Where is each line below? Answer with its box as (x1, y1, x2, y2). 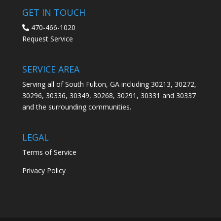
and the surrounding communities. (22, 102, 131, 111)
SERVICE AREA (22, 63, 79, 75)
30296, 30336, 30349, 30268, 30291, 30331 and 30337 (22, 90, 196, 100)
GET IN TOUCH (22, 6, 85, 18)
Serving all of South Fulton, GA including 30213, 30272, (22, 79, 196, 89)
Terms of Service (22, 147, 76, 157)
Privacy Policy (22, 166, 66, 176)
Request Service (22, 34, 73, 43)
